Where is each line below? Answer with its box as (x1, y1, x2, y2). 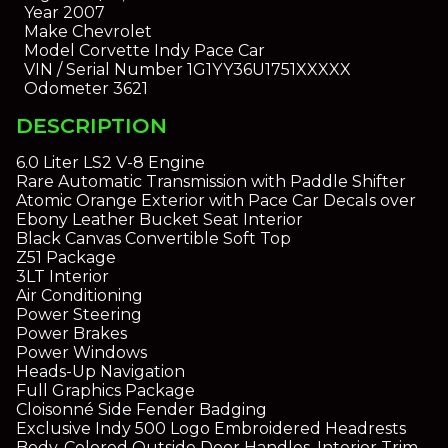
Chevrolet (67, 21, 152, 41)
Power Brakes (16, 324, 127, 344)
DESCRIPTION (16, 112, 167, 138)
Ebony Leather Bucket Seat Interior (16, 210, 303, 230)
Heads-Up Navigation (16, 362, 185, 382)
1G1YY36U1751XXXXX (182, 59, 351, 79)
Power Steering (16, 305, 142, 325)
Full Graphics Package (16, 381, 195, 401)
